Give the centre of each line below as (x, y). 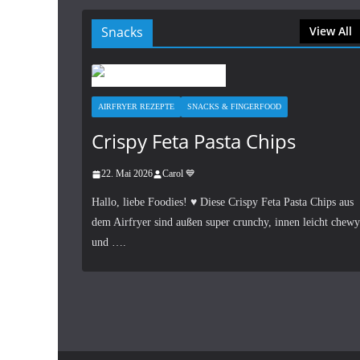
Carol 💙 (179, 174)
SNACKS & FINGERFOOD (234, 106)
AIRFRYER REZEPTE (136, 106)
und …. (109, 242)
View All (331, 31)
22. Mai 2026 (127, 174)
